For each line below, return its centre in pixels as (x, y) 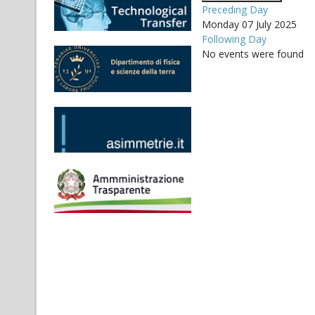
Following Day (234, 39)
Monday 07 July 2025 (249, 24)
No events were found (253, 54)
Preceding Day (235, 9)
